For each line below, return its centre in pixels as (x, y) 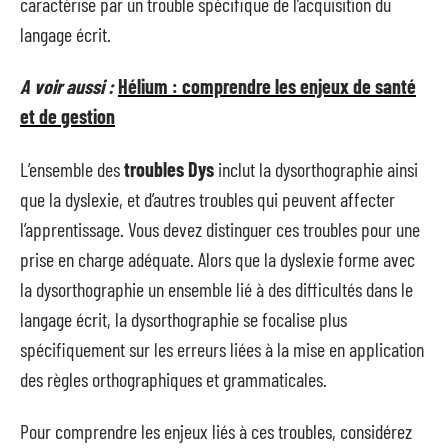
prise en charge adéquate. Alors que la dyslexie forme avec (217, 258)
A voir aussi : (67, 86)
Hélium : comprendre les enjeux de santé (267, 86)
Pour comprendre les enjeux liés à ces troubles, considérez (216, 431)
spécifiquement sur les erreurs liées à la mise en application (222, 348)
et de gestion (67, 116)
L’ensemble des (72, 168)
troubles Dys (169, 168)
